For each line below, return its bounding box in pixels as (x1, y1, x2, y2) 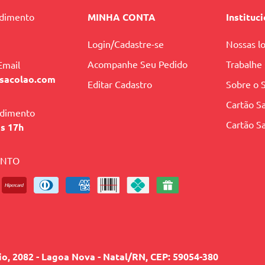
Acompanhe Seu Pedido (87, 58, 188, 70)
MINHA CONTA (87, 11, 156, 24)
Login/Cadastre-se (87, 38, 164, 50)
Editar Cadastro (87, 78, 152, 91)
